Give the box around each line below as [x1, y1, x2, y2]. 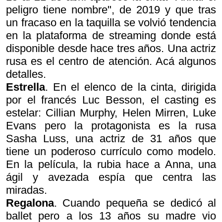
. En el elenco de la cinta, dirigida [45, 80, 216, 93]
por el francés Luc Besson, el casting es [6, 93, 216, 106]
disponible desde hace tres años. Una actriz [6, 42, 216, 55]
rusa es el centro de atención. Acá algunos [6, 55, 216, 67]
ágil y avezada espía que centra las [6, 170, 216, 183]
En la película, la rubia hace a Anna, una [6, 158, 216, 170]
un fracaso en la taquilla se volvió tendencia [6, 16, 216, 29]
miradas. [6, 183, 47, 196]
